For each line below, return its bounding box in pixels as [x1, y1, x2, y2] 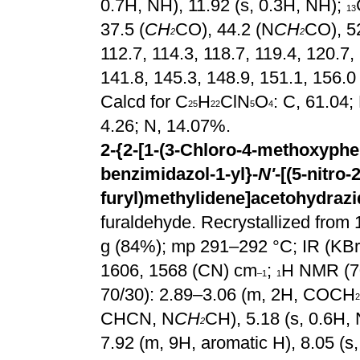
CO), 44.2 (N [175, 19, 274, 39]
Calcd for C [100, 92, 188, 112]
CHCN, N [100, 309, 174, 329]
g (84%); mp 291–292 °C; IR [100, 236, 320, 256]
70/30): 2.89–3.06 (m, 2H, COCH [100, 284, 355, 305]
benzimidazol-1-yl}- [100, 164, 258, 184]
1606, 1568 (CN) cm [100, 260, 257, 280]
